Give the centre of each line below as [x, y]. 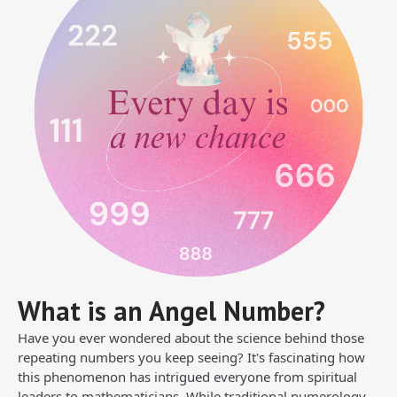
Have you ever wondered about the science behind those [191, 338]
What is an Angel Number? [171, 311]
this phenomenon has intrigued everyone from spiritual [187, 377]
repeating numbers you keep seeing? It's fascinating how [191, 357]
